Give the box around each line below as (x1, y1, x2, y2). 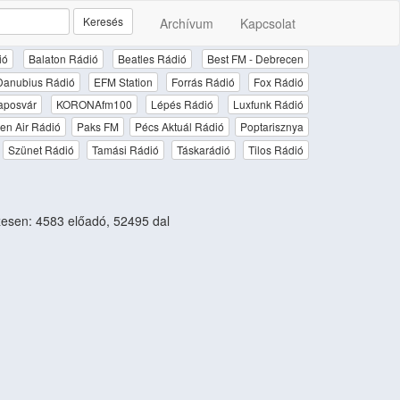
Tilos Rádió (248, 141, 304, 157)
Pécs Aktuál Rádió (134, 119, 224, 135)
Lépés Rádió (151, 96, 214, 112)
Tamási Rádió (91, 141, 159, 157)
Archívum (160, 14, 213, 32)
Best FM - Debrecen (207, 51, 304, 67)
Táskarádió (176, 141, 230, 157)
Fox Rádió (254, 73, 304, 89)
